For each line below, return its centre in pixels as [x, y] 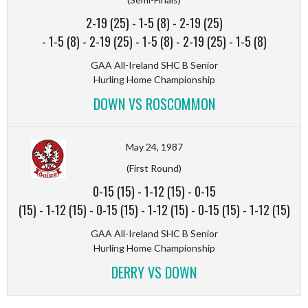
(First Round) [154, 168]
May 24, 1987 [154, 146]
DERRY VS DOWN [154, 272]
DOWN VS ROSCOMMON [154, 103]
